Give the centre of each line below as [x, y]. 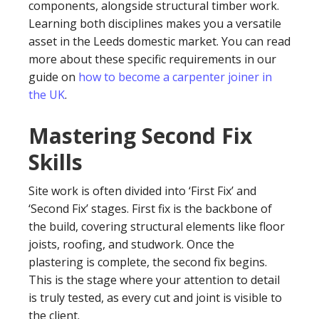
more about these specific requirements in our [152, 59]
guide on [53, 77]
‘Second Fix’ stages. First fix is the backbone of [150, 209]
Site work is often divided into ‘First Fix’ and [142, 191]
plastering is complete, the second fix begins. [148, 262]
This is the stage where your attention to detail [154, 280]
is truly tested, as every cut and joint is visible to [155, 298]
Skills [56, 162]
